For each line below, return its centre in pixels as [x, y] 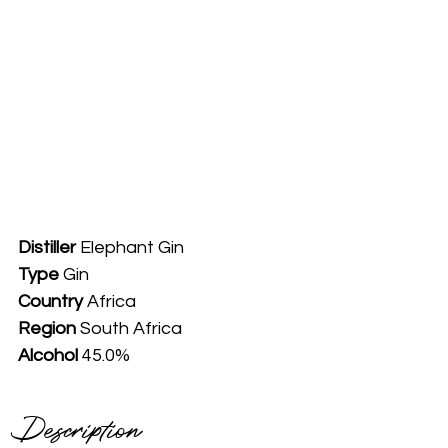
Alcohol [48, 356]
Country [50, 302]
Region [49, 329]
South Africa [131, 329]
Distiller [47, 248]
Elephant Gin [130, 248]
